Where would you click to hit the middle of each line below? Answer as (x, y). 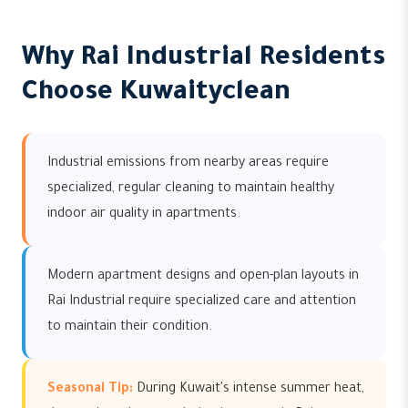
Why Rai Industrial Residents (204, 59)
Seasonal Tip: (90, 390)
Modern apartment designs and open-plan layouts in (203, 277)
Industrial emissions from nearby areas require (188, 164)
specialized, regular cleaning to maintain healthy (191, 189)
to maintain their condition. (130, 328)
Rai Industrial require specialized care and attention (202, 302)
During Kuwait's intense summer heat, (249, 390)
